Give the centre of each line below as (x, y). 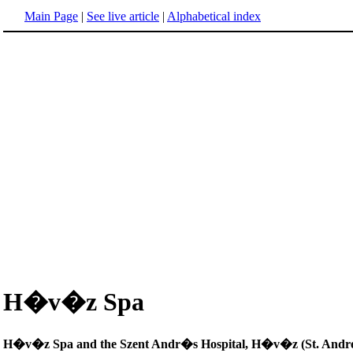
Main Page (51, 16)
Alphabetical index (214, 16)
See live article (123, 16)
